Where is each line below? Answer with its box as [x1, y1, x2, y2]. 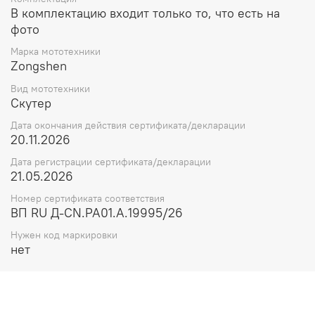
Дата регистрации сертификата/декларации [11, 155, 211, 169]
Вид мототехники [11, 82, 90, 95]
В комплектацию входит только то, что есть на [11, 5, 280, 22]
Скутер [11, 94, 51, 111]
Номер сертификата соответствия [11, 192, 165, 205]
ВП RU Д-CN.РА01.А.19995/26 [11, 205, 183, 221]
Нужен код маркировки [11, 229, 117, 242]
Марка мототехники [11, 45, 101, 58]
